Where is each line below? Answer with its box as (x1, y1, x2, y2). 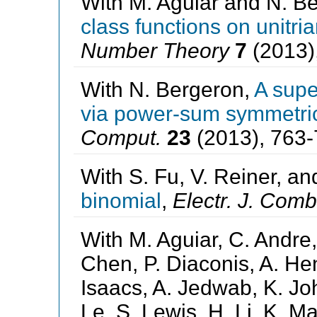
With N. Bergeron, (80, 77, 254, 101)
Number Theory (80, 38, 229, 62)
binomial (80, 188, 161, 212)
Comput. (80, 125, 161, 149)
